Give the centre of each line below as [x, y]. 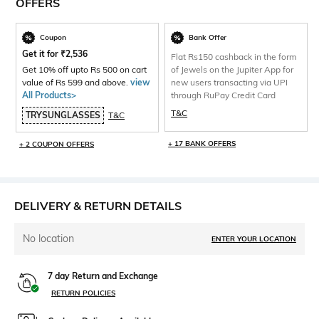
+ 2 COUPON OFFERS [57, 144]
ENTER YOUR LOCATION [254, 239]
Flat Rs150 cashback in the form [234, 56]
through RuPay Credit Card [224, 95]
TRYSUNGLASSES [63, 115]
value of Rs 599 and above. [76, 82]
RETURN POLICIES [83, 293]
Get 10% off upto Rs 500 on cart [84, 69]
